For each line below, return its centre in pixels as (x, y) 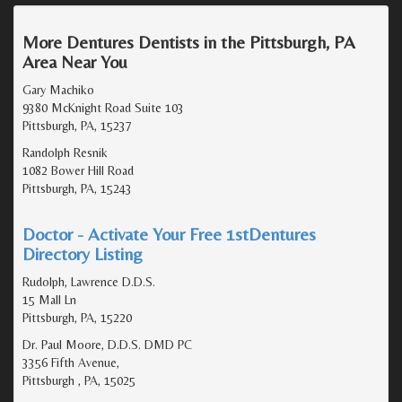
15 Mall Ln (49, 299)
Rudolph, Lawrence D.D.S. (89, 281)
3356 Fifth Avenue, (71, 362)
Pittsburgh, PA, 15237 (77, 125)
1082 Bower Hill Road (78, 170)
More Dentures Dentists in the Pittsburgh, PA (189, 41)
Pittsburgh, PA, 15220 (77, 317)
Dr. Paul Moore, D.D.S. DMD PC (107, 344)
